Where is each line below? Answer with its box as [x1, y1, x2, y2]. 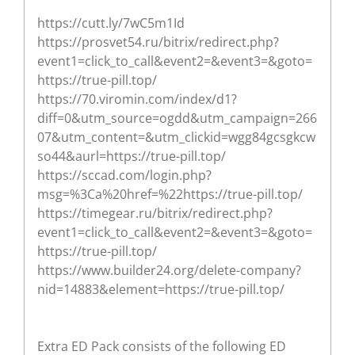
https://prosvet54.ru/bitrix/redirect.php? [37, 32, 279, 51]
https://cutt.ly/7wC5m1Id [37, 13, 185, 32]
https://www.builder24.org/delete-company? [37, 261, 301, 279]
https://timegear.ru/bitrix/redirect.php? [37, 204, 273, 222]
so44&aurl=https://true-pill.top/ [37, 147, 226, 165]
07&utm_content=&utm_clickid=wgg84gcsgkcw [37, 128, 315, 146]
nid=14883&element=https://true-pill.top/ [37, 280, 284, 298]
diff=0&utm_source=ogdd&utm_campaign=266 [37, 109, 317, 127]
